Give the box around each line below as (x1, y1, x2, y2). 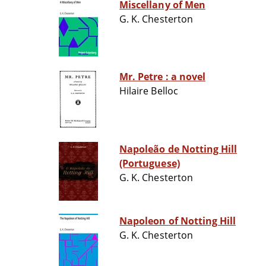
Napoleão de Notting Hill (119, 142, 237, 156)
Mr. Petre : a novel (170, 70, 205, 84)
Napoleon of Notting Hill (119, 214, 236, 228)
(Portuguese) (119, 157, 180, 170)
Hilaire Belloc (119, 84, 178, 98)
